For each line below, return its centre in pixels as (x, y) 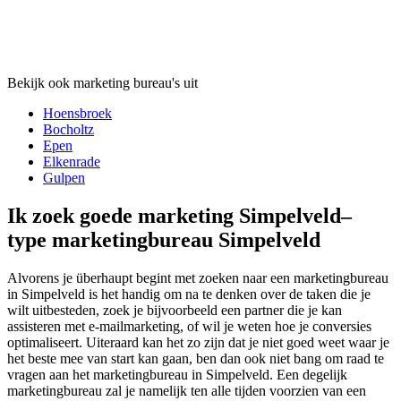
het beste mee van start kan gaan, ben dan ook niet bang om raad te (196, 358)
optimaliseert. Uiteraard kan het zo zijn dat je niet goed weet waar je (198, 342)
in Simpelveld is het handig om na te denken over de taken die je (189, 294)
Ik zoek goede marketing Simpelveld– (179, 215)
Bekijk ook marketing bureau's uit (102, 82)
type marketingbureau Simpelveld (164, 239)
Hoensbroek (77, 113)
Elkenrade (72, 161)
